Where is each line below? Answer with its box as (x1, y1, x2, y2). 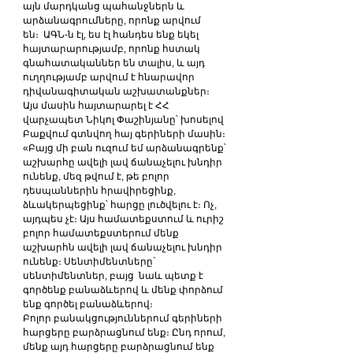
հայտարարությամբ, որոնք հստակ (23, 43, 203, 54)
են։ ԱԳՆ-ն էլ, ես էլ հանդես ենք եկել (23, 28, 201, 40)
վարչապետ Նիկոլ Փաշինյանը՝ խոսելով (23, 113, 226, 125)
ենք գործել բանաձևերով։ (23, 298, 153, 310)
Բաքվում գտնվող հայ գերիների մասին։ (23, 128, 225, 139)
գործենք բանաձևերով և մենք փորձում (23, 284, 225, 295)
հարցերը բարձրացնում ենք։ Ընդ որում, (23, 326, 228, 338)
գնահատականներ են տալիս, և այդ (23, 57, 207, 69)
